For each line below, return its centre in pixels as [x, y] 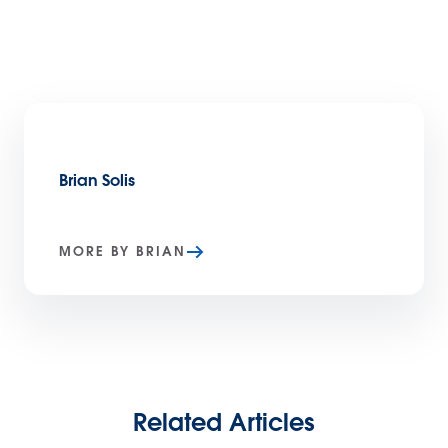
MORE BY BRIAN [122, 251]
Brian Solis [97, 180]
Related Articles [224, 422]
